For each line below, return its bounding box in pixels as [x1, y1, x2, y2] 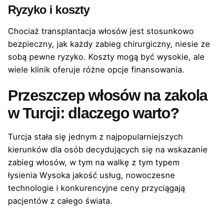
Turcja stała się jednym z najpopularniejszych [8, 132, 183, 142]
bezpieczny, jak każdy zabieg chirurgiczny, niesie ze [8, 38, 210, 49]
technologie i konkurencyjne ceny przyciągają [8, 183, 185, 193]
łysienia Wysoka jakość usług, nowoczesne [8, 170, 175, 181]
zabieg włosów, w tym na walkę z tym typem [8, 157, 180, 168]
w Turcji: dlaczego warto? [8, 105, 179, 122]
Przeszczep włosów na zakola [8, 87, 208, 105]
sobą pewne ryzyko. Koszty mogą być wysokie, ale [8, 51, 205, 62]
